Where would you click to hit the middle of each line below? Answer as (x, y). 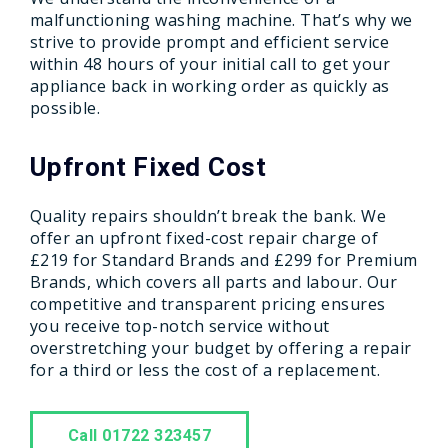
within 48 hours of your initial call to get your (210, 64)
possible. (65, 108)
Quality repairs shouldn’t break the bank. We (208, 216)
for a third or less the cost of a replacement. (205, 370)
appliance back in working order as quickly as (210, 86)
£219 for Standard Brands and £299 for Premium (224, 260)
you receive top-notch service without (180, 326)
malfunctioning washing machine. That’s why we (221, 20)
